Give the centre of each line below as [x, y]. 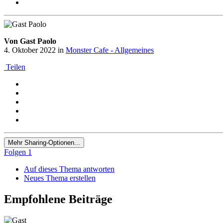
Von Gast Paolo [30, 41]
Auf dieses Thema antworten [69, 169]
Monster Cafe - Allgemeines [110, 50]
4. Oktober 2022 [30, 50]
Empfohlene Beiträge [58, 199]
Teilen [15, 67]
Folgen [15, 152]
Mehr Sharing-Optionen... [44, 143]
